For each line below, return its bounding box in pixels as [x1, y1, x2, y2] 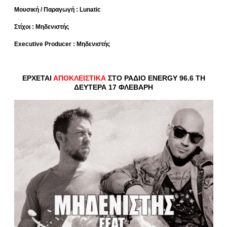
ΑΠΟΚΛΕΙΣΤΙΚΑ [53, 73, 106, 82]
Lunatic [80, 6, 101, 13]
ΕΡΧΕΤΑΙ [22, 73, 53, 82]
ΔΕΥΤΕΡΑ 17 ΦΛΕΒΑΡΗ [74, 83, 153, 91]
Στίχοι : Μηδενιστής [14, 23, 69, 30]
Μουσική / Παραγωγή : [14, 6, 80, 13]
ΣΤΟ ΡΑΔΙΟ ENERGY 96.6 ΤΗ [105, 73, 205, 82]
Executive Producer [14, 40, 73, 48]
